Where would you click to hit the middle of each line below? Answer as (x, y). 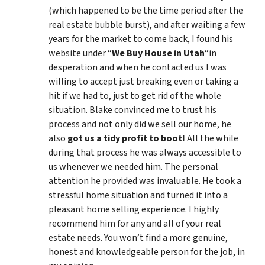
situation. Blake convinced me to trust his (132, 110)
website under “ (80, 53)
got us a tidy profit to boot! (126, 138)
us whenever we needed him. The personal (133, 167)
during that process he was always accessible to (145, 152)
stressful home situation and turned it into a (138, 195)
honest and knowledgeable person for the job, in (147, 252)
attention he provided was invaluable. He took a (145, 181)
